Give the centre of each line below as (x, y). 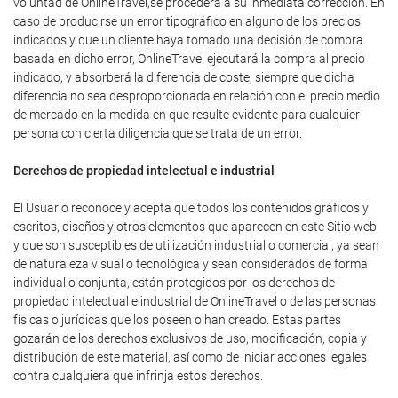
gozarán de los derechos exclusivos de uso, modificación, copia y (190, 338)
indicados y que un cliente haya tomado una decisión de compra (188, 40)
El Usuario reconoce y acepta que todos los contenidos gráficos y (191, 208)
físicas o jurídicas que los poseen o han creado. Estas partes (177, 320)
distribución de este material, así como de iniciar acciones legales (190, 357)
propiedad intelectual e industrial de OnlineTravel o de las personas (195, 301)
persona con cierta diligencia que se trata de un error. (158, 133)
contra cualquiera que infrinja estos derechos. (138, 376)
